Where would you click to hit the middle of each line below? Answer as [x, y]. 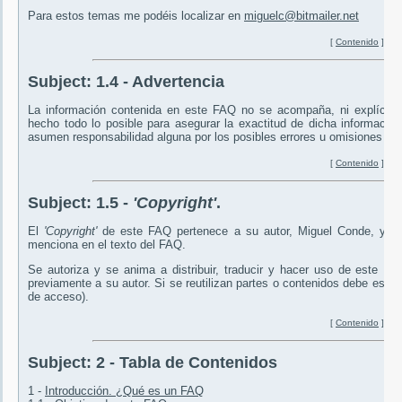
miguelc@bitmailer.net [301, 16]
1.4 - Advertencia [160, 82]
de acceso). [58, 297]
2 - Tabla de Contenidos [187, 363]
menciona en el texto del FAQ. [107, 245]
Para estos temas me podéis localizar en [136, 16]
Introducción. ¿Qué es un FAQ [124, 391]
